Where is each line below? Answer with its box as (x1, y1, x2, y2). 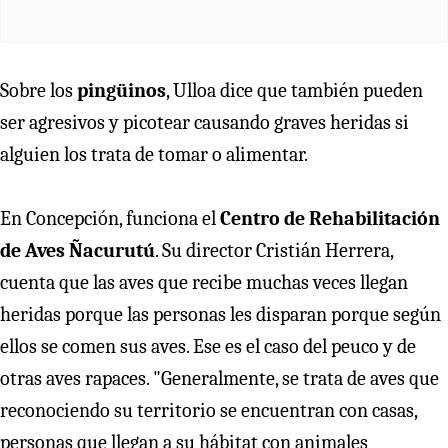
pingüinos (77, 79, 166, 103)
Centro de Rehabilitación (220, 207, 440, 231)
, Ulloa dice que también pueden (166, 79, 423, 103)
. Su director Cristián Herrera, (155, 239, 393, 263)
